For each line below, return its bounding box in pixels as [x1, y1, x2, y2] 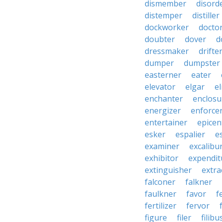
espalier [175, 129, 205, 140]
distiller [192, 10, 220, 21]
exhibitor [145, 153, 178, 164]
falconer [145, 176, 175, 187]
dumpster [184, 57, 220, 68]
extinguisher [145, 165, 192, 175]
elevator [145, 81, 175, 92]
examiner [145, 141, 179, 152]
